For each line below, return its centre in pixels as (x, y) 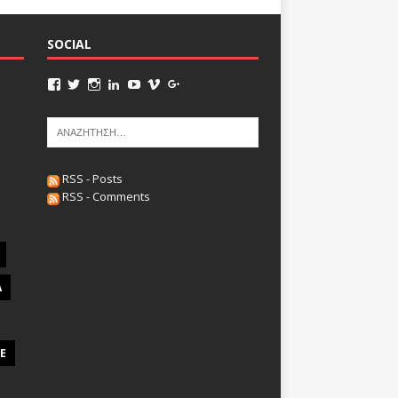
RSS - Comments (104, 197)
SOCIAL (69, 44)
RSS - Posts (91, 179)
